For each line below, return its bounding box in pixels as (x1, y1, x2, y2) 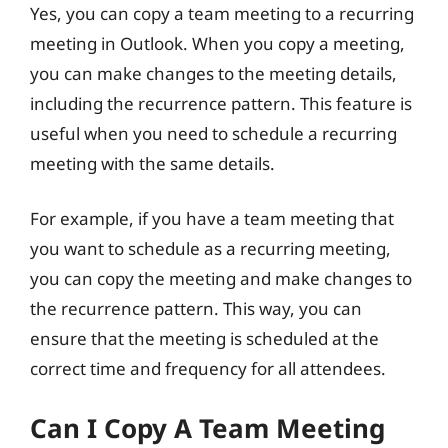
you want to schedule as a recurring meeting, (30, 237, 391, 260)
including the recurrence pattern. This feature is (30, 91, 412, 115)
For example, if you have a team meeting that (30, 207, 394, 230)
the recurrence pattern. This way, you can (30, 297, 362, 320)
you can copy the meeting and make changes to (30, 267, 412, 290)
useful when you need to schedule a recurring (30, 121, 397, 145)
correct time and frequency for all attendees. (30, 357, 386, 380)
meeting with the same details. (30, 151, 275, 175)
